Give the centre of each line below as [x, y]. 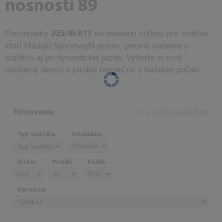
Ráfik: [97, 162]
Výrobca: [32, 190]
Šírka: [27, 162]
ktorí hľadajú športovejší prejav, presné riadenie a [97, 46]
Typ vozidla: [37, 135]
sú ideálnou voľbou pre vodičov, [151, 33]
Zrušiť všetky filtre [177, 112]
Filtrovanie [34, 112]
